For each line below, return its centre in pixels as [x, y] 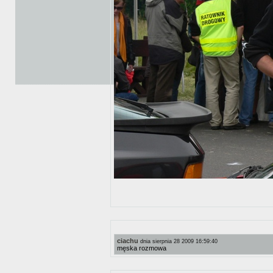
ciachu [128, 241]
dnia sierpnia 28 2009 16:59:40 [179, 241]
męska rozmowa [142, 248]
